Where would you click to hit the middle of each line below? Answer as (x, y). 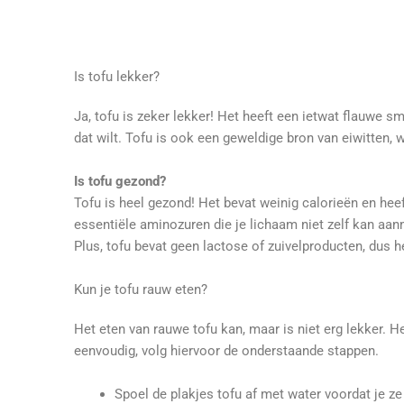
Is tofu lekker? (117, 77)
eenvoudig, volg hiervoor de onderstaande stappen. (228, 351)
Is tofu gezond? (122, 181)
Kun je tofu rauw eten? (141, 289)
